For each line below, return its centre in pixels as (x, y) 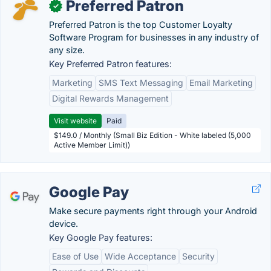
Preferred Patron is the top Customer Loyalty (141, 24)
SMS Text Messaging (141, 83)
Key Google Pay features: (101, 237)
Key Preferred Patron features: (110, 64)
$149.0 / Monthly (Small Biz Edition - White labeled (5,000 (152, 135)
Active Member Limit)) (92, 145)
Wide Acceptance (140, 256)
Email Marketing (221, 83)
